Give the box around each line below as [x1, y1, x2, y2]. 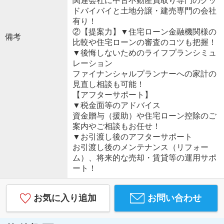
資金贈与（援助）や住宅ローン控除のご [72, 111, 216, 120]
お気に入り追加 [33, 193, 96, 203]
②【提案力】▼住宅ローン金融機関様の [72, 27, 216, 36]
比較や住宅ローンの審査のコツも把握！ [72, 38, 216, 47]
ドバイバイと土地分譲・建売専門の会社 [72, 6, 216, 15]
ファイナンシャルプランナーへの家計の [72, 69, 216, 78]
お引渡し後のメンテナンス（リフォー [72, 143, 208, 152]
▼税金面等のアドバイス [72, 101, 160, 110]
